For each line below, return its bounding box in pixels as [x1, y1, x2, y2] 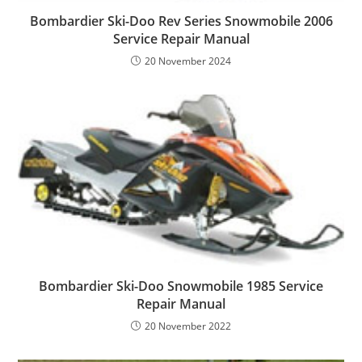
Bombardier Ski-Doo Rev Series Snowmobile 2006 [29, 12, 333, 31]
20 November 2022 [145, 318, 231, 333]
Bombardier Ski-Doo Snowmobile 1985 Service [39, 276, 323, 295]
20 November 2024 [145, 54, 231, 69]
